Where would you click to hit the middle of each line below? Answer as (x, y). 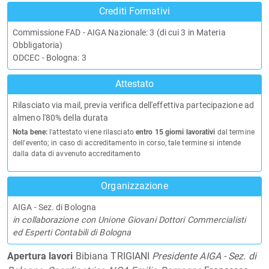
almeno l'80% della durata (61, 118)
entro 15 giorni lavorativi (176, 132)
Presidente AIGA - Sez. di (204, 256)
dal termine (235, 132)
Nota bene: (30, 132)
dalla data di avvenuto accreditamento (77, 154)
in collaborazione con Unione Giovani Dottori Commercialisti (129, 220)
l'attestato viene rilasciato (92, 132)
